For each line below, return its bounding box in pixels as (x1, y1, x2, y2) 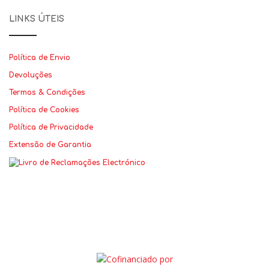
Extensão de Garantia (9, 141, 91, 149)
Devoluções (9, 71, 52, 79)
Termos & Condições (9, 88, 85, 97)
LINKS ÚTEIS (9, 14, 64, 23)
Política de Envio (9, 53, 70, 62)
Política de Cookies (9, 106, 79, 114)
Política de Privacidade (9, 123, 93, 131)
